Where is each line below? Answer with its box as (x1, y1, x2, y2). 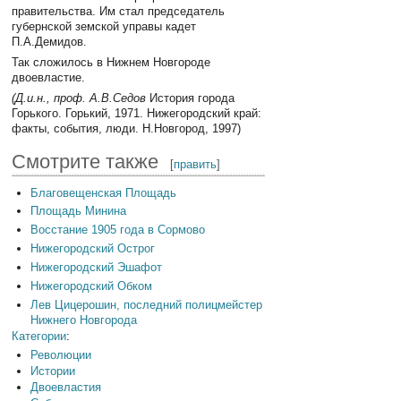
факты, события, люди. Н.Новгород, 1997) (12, 122, 242, 136)
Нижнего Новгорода (30, 312, 137, 327)
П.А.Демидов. (12, 34, 88, 48)
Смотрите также (12, 149, 159, 173)
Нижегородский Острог (30, 242, 155, 256)
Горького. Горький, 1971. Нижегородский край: (12, 107, 262, 121)
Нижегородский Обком (30, 278, 152, 293)
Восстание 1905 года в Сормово (30, 223, 205, 237)
